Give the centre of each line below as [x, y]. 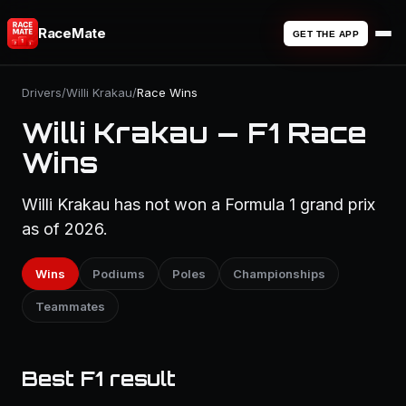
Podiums [119, 274]
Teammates [70, 306]
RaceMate [72, 33]
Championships [279, 274]
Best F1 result [99, 378]
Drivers [42, 92]
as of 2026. [65, 229]
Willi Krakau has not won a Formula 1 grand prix [198, 204]
